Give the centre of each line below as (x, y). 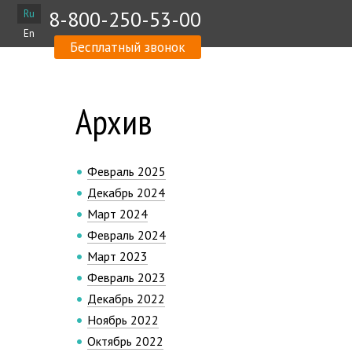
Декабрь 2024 (126, 192)
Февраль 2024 (126, 235)
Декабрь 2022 (126, 299)
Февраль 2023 (126, 277)
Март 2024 (117, 214)
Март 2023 (117, 256)
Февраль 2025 (126, 171)
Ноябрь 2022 (123, 320)
